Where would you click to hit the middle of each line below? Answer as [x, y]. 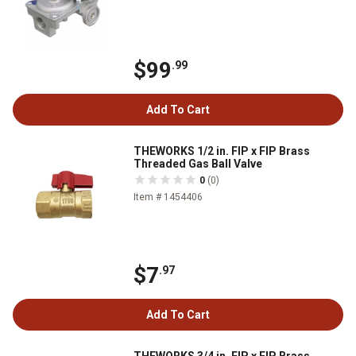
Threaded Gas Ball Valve [198, 164]
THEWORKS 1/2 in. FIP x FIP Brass [222, 151]
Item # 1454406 [168, 197]
